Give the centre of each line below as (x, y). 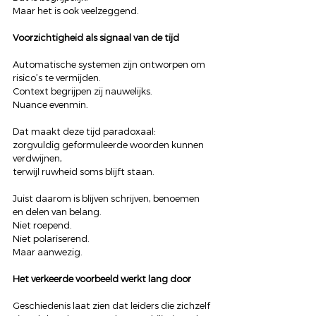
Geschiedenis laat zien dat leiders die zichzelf (113, 306)
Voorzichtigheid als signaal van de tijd (96, 38)
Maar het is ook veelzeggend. (76, 11)
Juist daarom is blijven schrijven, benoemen (107, 199)
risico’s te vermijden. (57, 78)
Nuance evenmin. (50, 105)
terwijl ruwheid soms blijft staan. (84, 172)
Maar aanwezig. (48, 252)
